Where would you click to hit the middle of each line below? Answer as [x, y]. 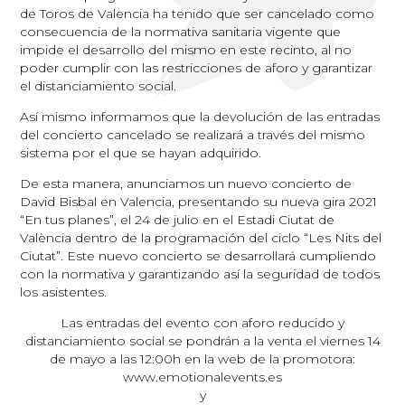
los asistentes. [64, 292]
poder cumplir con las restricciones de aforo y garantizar [197, 67]
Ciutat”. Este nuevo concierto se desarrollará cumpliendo [198, 255]
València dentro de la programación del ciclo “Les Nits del [201, 237]
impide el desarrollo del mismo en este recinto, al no [186, 49]
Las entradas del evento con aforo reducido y [202, 322]
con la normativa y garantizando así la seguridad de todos [200, 273]
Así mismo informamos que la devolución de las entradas [200, 116]
